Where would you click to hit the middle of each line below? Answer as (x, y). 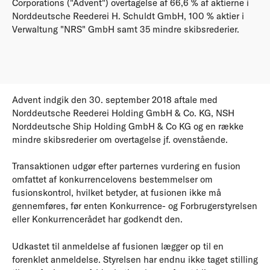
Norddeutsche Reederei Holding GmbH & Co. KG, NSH (123, 113)
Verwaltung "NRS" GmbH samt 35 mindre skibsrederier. (126, 29)
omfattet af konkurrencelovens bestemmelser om (112, 179)
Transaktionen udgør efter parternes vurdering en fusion (126, 166)
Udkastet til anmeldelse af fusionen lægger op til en (118, 246)
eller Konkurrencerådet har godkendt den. (97, 219)
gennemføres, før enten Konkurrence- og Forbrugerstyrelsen (135, 206)
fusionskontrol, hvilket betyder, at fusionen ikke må (117, 193)
